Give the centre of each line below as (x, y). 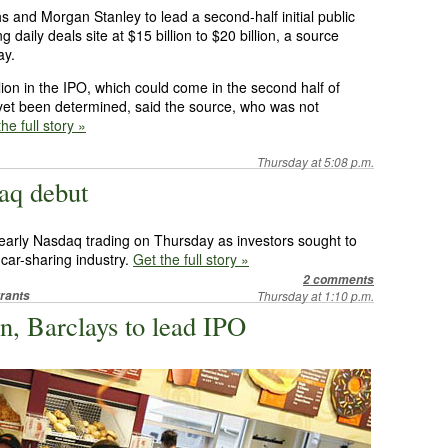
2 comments (338, 279)
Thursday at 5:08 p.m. (315, 161)
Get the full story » (191, 259)
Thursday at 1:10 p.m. (315, 295)
